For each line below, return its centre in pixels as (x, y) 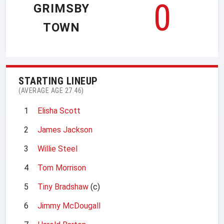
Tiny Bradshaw (63, 186)
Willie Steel (57, 148)
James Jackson (65, 129)
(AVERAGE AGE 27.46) (51, 90)
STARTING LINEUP (58, 81)
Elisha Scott (59, 110)
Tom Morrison (62, 167)
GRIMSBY (61, 9)
